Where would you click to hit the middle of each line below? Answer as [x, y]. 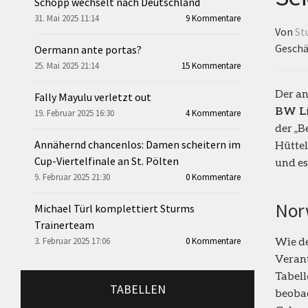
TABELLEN [137, 289]
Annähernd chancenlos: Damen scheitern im [137, 144]
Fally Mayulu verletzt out [93, 97]
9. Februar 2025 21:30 [72, 177]
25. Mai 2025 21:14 [67, 65]
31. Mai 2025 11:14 [67, 18]
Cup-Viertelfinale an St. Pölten [107, 161]
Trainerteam [64, 224]
